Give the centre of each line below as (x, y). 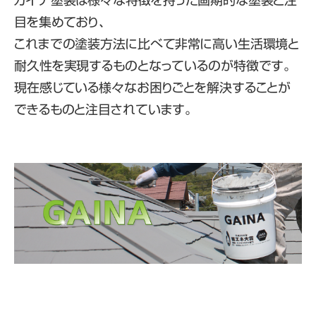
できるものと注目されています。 (103, 109)
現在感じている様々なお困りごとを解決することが (153, 87)
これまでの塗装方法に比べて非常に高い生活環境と (157, 44)
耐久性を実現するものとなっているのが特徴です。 (153, 66)
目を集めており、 (60, 22)
